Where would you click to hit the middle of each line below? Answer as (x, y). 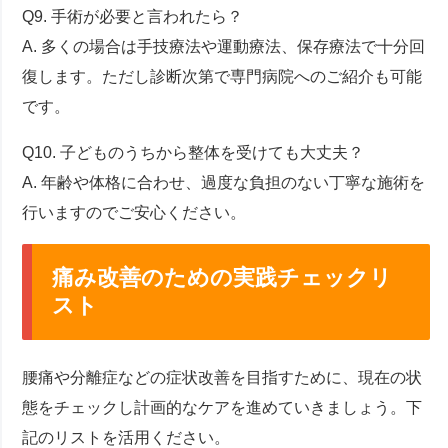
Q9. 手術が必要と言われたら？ (133, 17)
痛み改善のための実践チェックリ (222, 278)
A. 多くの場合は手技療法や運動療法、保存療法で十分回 (224, 47)
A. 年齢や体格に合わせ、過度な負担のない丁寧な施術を (224, 183)
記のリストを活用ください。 (126, 437)
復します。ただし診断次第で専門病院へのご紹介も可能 (222, 77)
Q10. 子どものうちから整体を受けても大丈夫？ (193, 153)
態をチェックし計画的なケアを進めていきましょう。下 (222, 407)
